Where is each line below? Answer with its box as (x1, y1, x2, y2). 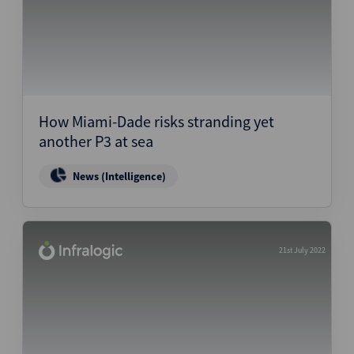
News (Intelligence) (73, 169, 166, 183)
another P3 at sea (39, 131, 153, 151)
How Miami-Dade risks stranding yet (39, 111, 274, 131)
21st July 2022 (279, 245, 326, 255)
